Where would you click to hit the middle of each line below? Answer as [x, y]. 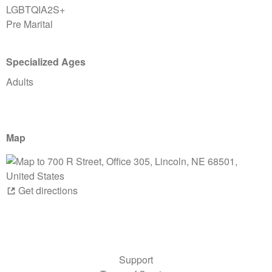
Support [136, 260]
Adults [20, 82]
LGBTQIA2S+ [36, 10]
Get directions [48, 191]
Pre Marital [29, 24]
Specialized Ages [46, 62]
